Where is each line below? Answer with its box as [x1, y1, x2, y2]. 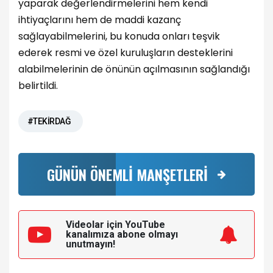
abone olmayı [117, 229, 178, 241]
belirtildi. [18, 78, 58, 93]
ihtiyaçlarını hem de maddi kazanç [18, 12, 181, 27]
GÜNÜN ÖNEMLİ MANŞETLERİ [47, 163, 208, 186]
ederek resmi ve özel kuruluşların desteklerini [18, 45, 233, 60]
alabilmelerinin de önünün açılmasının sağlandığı [18, 62, 250, 76]
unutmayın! [66, 238, 115, 250]
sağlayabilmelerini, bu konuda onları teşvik [18, 29, 220, 43]
